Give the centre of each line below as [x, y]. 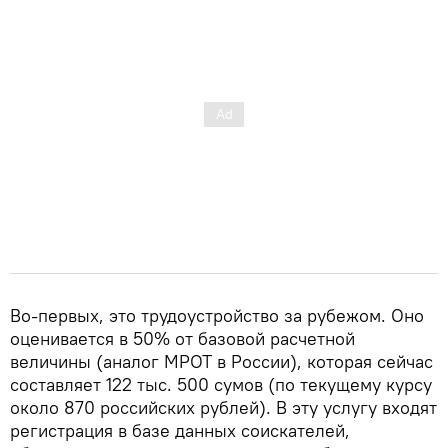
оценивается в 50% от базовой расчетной [182, 338]
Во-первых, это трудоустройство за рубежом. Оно [217, 315]
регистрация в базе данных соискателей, [180, 430]
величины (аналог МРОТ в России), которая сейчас [221, 361]
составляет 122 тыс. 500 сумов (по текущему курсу [221, 384]
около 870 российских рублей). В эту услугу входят [223, 407]
